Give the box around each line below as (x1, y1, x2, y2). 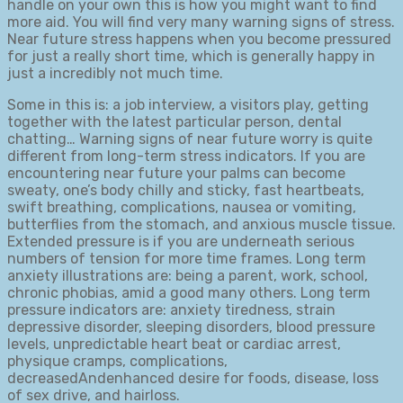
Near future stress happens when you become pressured (7, 31, 391, 49)
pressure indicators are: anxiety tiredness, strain (7, 301, 336, 319)
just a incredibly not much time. (7, 65, 223, 83)
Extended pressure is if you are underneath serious (7, 233, 354, 251)
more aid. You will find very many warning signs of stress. (7, 13, 395, 31)
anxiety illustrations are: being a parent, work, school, (7, 267, 368, 285)
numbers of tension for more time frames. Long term (7, 250, 366, 268)
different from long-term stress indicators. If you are (7, 148, 365, 166)
